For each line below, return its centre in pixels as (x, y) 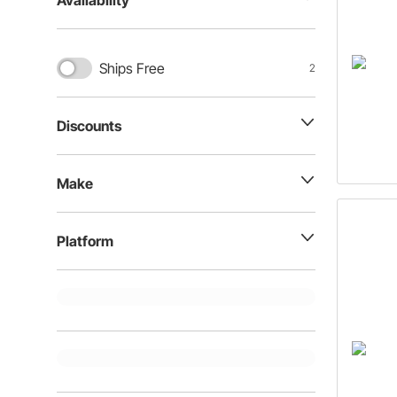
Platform (85, 241)
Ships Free (132, 68)
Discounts (89, 126)
